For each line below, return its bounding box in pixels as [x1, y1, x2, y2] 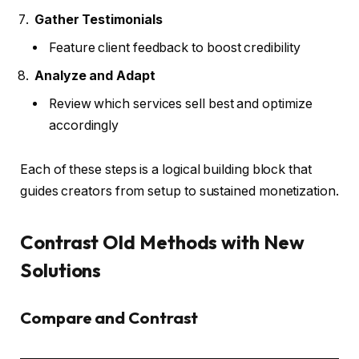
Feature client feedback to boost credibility [49, 39, 301, 55]
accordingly [49, 117, 119, 133]
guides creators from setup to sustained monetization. [20, 184, 339, 200]
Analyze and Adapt [34, 67, 155, 83]
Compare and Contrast [20, 308, 199, 329]
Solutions [20, 257, 102, 282]
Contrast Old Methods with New [20, 229, 305, 254]
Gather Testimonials [34, 11, 163, 27]
